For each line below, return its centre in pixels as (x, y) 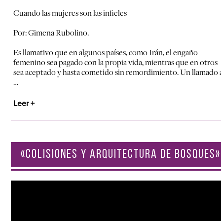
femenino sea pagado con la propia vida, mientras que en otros (115, 62)
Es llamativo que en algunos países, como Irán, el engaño (106, 52)
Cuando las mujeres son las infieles (70, 13)
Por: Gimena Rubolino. (51, 33)
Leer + (24, 104)
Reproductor (30, 185)
